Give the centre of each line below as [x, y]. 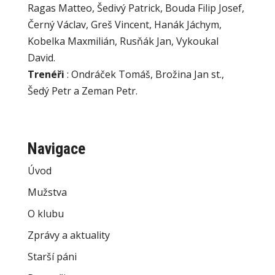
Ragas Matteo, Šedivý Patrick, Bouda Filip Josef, [136, 8]
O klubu [45, 214]
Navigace [56, 149]
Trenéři [46, 74]
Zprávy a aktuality [68, 235]
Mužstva [47, 192]
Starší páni [52, 257]
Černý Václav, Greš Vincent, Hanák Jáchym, [124, 25]
